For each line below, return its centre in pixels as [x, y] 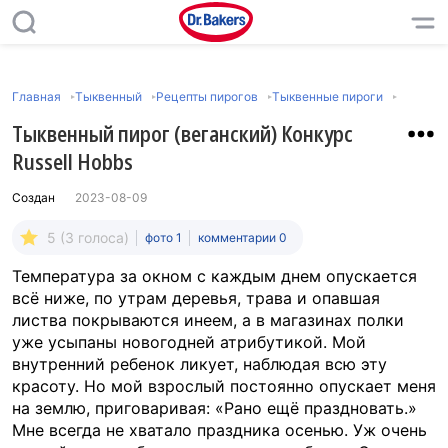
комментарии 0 [242, 237]
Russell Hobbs [72, 161]
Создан [33, 197]
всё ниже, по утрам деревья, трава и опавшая [196, 298]
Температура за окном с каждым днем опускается [214, 276]
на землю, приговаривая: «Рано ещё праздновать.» [214, 408]
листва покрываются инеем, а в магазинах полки [208, 320]
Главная [36, 96]
